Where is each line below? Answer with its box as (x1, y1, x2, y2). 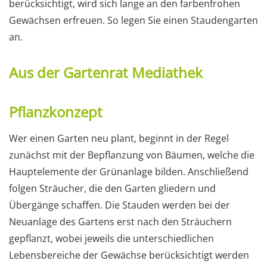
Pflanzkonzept (9, 101, 103, 122)
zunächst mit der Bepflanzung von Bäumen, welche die (9, 148, 254, 162)
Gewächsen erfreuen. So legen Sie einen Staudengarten (9, 13, 258, 27)
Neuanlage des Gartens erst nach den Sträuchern (9, 215, 232, 228)
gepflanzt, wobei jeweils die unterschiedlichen (9, 231, 214, 245)
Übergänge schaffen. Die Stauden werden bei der (9, 198, 230, 212)
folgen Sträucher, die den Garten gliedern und (9, 181, 216, 195)
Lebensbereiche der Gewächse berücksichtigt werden (9, 248, 249, 262)
